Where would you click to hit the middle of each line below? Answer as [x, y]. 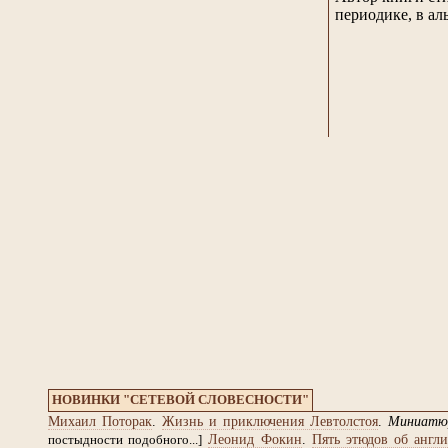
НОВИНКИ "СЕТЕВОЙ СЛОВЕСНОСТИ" [180, 400]
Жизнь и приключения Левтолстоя [270, 421]
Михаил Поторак [100, 421]
